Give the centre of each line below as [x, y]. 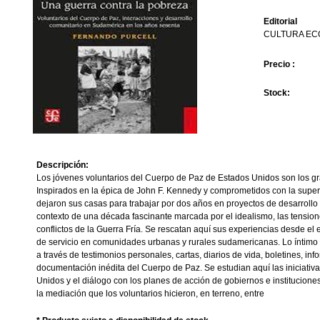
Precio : [279, 64]
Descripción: [62, 165]
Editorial [280, 21]
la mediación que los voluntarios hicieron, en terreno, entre [150, 294]
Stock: [276, 93]
